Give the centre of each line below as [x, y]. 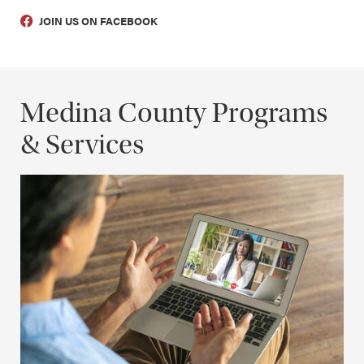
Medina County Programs [174, 112]
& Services [82, 144]
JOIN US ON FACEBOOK [97, 21]
